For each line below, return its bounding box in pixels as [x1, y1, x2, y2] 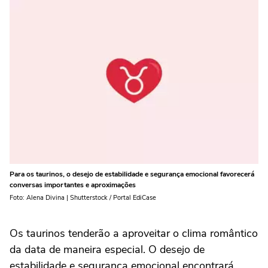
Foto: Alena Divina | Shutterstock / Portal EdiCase [10, 193, 156, 202]
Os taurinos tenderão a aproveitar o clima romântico [10, 226, 258, 240]
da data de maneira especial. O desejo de [10, 242, 205, 257]
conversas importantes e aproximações [10, 179, 136, 190]
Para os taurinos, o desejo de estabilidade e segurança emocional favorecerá [10, 169, 254, 179]
